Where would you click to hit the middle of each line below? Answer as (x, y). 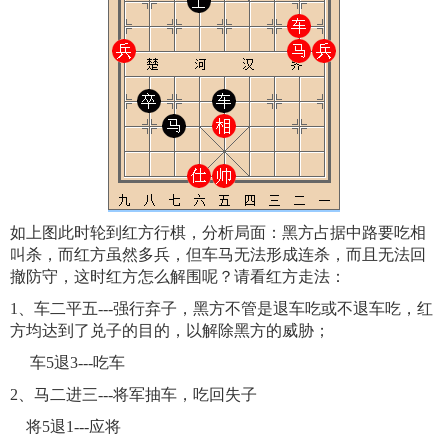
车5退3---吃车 (67, 363)
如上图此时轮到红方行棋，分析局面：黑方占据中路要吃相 (218, 233)
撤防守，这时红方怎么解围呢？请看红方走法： (178, 277)
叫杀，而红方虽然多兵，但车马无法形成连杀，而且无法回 (218, 255)
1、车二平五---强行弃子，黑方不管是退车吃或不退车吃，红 (221, 309)
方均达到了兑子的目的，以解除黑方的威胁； (170, 331)
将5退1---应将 (65, 427)
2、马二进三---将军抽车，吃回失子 (133, 395)
